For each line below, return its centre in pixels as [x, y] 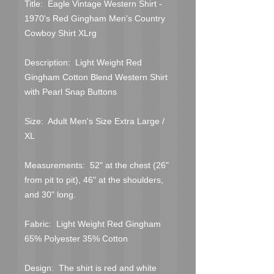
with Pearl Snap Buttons [71, 91]
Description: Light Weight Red [83, 62]
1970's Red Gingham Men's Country [95, 18]
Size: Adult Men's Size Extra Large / [94, 121]
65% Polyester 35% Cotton [76, 238]
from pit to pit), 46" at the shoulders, [94, 180]
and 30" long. [50, 194]
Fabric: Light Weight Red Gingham [93, 224]
